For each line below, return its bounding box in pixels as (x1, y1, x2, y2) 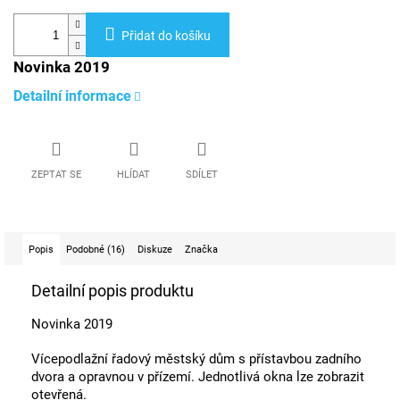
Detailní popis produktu (31, 281, 194, 301)
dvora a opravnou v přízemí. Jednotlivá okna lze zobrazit (31, 369, 364, 386)
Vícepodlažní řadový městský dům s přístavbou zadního (31, 351, 362, 368)
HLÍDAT (117, 169, 150, 181)
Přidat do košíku (121, 29, 211, 44)
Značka (185, 244, 218, 256)
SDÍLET (186, 169, 218, 181)
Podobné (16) (66, 244, 125, 256)
